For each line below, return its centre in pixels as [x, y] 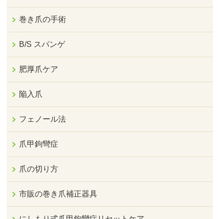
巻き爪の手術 [43, 20]
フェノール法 [43, 119]
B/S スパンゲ [42, 44]
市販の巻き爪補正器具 [58, 194]
